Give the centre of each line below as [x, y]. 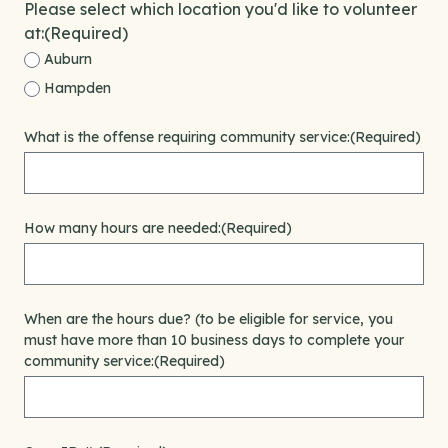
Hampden [77, 88]
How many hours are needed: [122, 228]
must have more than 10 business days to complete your [214, 340]
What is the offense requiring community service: [187, 137]
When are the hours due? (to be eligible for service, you [208, 319]
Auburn [68, 59]
